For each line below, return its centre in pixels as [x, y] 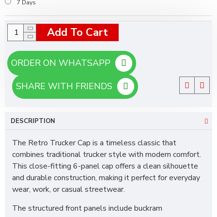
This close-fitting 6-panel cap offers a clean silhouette [105, 166]
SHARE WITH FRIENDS [67, 86]
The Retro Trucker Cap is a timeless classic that [94, 143]
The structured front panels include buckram [87, 208]
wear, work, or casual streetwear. [69, 189]
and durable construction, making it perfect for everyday [106, 178]
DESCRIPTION [33, 121]
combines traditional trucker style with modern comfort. [107, 155]
